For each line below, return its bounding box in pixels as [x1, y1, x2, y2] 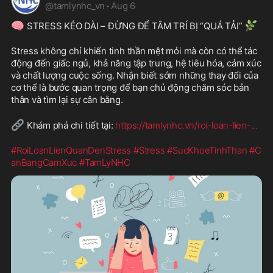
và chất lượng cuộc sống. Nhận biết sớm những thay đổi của [11, 69, 258, 81]
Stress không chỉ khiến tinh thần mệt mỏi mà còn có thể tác [11, 44, 257, 57]
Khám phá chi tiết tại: [24, 119, 116, 131]
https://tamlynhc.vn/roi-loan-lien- [115, 119, 251, 131]
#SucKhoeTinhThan [167, 144, 247, 156]
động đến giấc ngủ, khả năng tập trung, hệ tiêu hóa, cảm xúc [11, 57, 261, 69]
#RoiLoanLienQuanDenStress [11, 144, 132, 156]
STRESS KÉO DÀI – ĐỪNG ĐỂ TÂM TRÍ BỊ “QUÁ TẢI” [24, 19, 245, 32]
